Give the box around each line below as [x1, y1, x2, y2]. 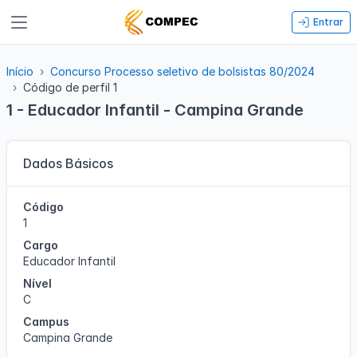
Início [6, 65, 33, 78]
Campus [23, 315, 69, 328]
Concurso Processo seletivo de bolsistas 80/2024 [50, 65, 315, 78]
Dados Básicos [23, 155, 113, 171]
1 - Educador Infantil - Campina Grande [6, 100, 304, 120]
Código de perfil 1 [23, 80, 117, 94]
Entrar [312, 16, 343, 28]
